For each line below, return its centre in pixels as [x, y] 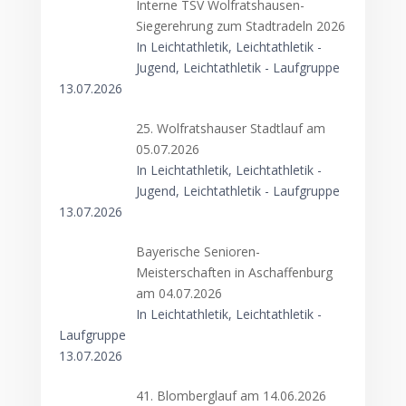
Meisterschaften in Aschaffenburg [235, 272]
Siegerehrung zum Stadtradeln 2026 [241, 26]
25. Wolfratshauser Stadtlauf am [231, 128]
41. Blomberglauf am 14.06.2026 [232, 396]
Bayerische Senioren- [198, 251]
